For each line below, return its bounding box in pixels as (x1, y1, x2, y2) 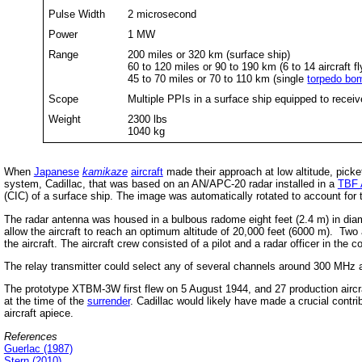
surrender (86, 295, 130, 308)
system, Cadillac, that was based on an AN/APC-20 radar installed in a (3, 178, 338, 191)
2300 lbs (128, 112, 168, 125)
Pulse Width (48, 7, 106, 20)
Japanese (33, 166, 79, 179)
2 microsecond (128, 7, 197, 20)
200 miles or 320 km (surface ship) (128, 48, 291, 61)
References (3, 330, 57, 343)
